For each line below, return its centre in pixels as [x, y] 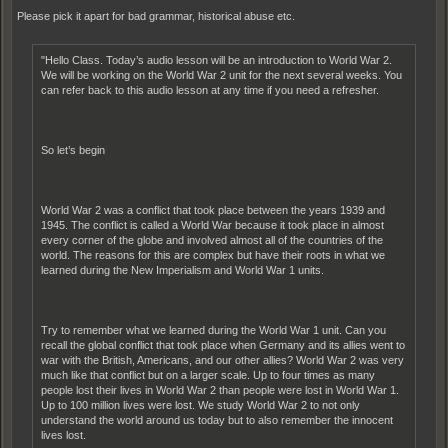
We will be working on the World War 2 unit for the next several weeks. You [221, 75]
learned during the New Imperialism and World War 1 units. [182, 270]
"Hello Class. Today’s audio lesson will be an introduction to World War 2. [216, 60]
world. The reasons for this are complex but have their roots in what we [213, 255]
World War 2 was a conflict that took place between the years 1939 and [213, 210]
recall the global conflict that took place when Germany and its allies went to [223, 345]
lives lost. [63, 435]
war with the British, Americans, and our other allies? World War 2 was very [222, 360]
